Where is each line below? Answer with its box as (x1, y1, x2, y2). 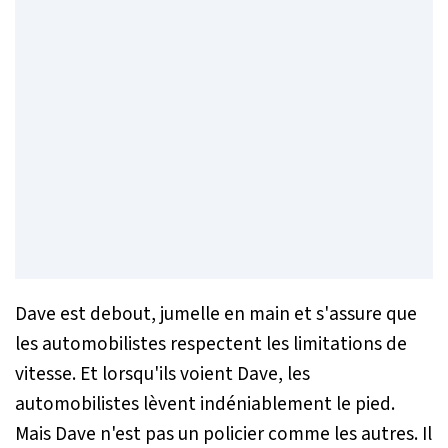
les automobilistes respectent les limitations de (15, 329, 407, 358)
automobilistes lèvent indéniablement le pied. (15, 389, 395, 418)
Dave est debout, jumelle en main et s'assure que (15, 299, 417, 328)
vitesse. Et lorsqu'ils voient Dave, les (15, 359, 310, 388)
